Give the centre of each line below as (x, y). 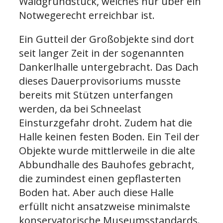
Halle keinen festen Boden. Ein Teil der (109, 136)
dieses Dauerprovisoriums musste (100, 81)
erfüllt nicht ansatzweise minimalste (105, 206)
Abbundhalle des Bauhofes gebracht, (107, 164)
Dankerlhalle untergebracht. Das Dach (109, 67)
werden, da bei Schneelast (80, 109)
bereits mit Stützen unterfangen (96, 95)
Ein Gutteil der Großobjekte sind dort (107, 39)
